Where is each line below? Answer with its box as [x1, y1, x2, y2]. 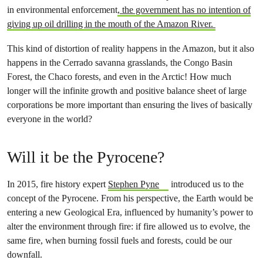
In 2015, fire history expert [7, 178, 108, 190]
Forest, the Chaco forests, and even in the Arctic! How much [7, 71, 231, 82]
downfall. [7, 249, 45, 260]
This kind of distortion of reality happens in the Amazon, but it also [7, 43, 254, 54]
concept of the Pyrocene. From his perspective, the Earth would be [7, 193, 253, 204]
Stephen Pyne [108, 178, 159, 190]
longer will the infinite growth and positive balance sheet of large [7, 85, 247, 96]
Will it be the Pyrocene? [7, 148, 164, 166]
